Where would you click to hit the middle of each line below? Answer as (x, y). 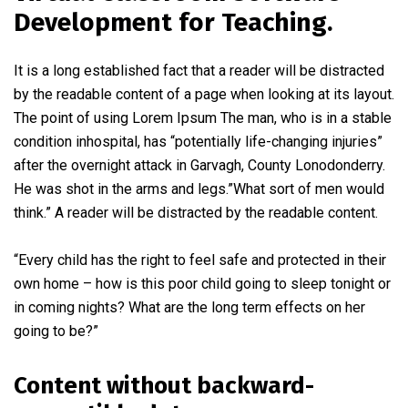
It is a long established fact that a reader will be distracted (199, 70)
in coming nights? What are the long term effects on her (189, 307)
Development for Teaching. (173, 22)
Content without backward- (164, 385)
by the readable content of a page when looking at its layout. (204, 94)
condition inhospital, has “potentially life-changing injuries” (198, 141)
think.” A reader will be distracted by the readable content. (196, 212)
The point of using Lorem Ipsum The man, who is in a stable (203, 117)
